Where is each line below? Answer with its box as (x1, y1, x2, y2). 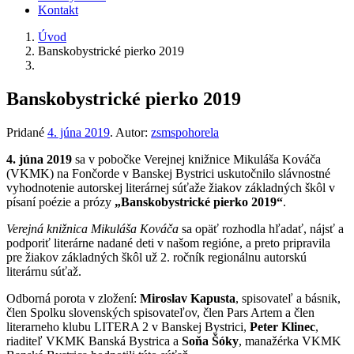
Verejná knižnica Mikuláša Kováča (6, 221, 179, 235)
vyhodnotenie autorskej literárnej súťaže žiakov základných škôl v (6, 180, 335, 194)
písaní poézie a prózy (6, 194, 115, 209)
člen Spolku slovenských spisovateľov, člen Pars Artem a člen (6, 305, 314, 319)
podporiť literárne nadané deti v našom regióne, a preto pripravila (6, 235, 330, 250)
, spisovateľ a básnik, (235, 291, 341, 305)
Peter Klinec (250, 319, 315, 333)
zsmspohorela (151, 125, 219, 139)
